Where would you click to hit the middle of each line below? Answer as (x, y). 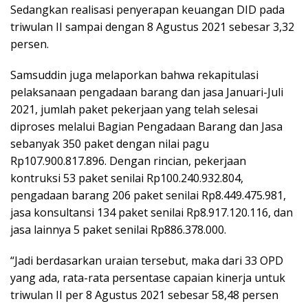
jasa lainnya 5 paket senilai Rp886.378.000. (118, 229)
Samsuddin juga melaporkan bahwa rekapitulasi (134, 75)
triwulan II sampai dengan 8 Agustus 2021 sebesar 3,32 (152, 26)
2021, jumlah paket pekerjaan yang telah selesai (134, 109)
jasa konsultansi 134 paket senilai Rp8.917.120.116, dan (152, 212)
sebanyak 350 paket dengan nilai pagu (110, 143)
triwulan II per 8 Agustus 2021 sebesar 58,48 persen (144, 295)
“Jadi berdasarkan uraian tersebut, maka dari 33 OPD (147, 260)
